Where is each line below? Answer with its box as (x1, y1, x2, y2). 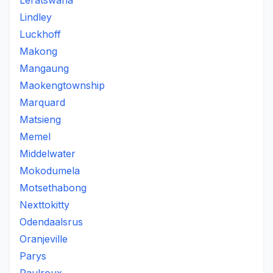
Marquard (19, 96, 65, 108)
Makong (19, 45, 57, 57)
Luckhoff (19, 28, 61, 40)
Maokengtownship (19, 79, 105, 91)
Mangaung (19, 62, 69, 74)
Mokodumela (19, 165, 80, 177)
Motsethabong (19, 182, 87, 194)
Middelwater (19, 147, 76, 160)
